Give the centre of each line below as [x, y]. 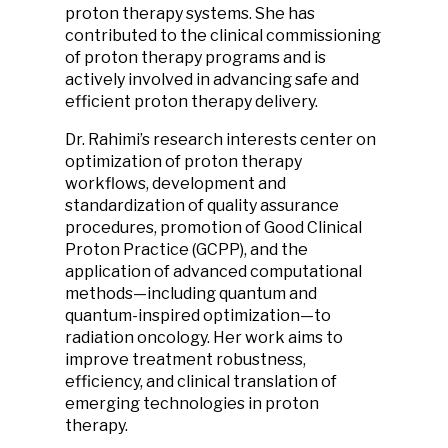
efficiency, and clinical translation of [201, 381]
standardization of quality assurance [202, 205]
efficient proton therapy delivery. [191, 101]
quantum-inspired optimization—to [198, 315]
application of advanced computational [213, 271]
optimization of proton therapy [183, 161]
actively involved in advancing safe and [212, 79]
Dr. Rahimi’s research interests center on [220, 139]
